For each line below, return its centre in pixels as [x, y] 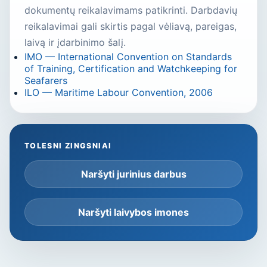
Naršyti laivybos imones [133, 212]
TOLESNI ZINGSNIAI [68, 145]
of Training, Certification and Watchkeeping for [131, 68]
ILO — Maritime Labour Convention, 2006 [119, 92]
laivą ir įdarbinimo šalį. [75, 42]
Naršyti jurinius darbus [133, 174]
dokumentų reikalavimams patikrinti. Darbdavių [131, 10]
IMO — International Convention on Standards [128, 56]
